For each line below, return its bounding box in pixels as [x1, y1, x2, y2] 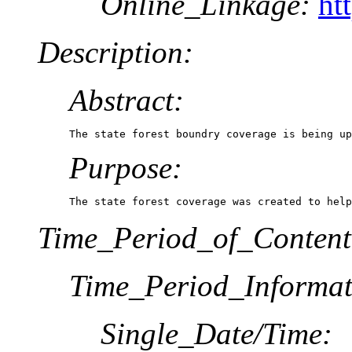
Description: [38, 35, 193, 69]
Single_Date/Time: [101, 316, 332, 350]
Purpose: [69, 150, 182, 185]
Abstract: [69, 82, 184, 117]
